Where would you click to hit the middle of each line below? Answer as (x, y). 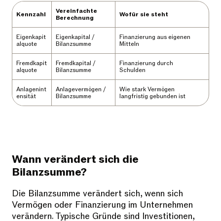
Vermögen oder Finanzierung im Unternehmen (102, 205)
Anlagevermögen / (81, 90)
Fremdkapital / (75, 63)
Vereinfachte (76, 11)
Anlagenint (31, 90)
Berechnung (75, 18)
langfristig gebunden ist (152, 96)
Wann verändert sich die (75, 160)
